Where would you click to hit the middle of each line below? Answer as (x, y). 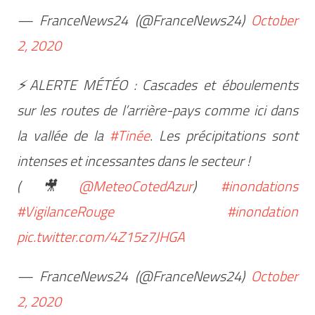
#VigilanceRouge (65, 211)
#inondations (260, 186)
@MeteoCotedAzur (135, 186)
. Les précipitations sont (224, 135)
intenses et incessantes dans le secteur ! (133, 160)
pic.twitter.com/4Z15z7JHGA (101, 236)
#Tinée (130, 135)
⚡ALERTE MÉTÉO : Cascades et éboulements (157, 84)
